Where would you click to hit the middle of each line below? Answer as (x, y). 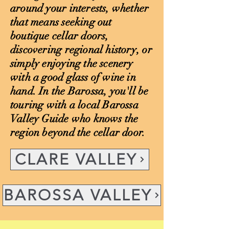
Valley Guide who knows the (74, 119)
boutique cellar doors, (60, 36)
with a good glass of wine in (73, 77)
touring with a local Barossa (74, 105)
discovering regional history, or (81, 50)
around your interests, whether (80, 8)
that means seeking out (61, 22)
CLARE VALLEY (76, 159)
